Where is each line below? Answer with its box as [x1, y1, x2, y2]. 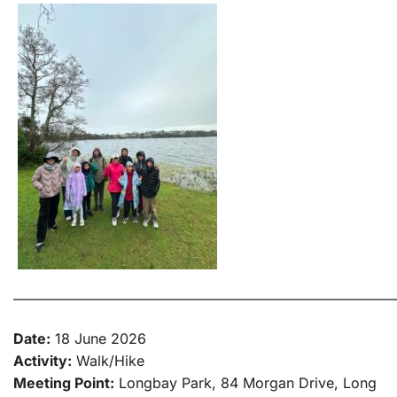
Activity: [13, 352, 72, 370]
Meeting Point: [13, 374, 114, 393]
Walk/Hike [72, 352, 144, 370]
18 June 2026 [51, 330, 146, 348]
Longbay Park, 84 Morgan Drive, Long [114, 374, 377, 393]
